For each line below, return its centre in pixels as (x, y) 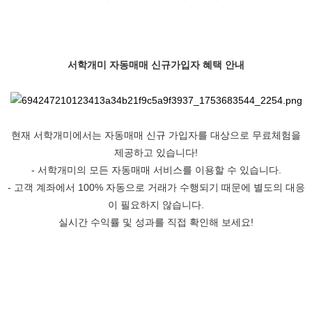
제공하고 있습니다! (156, 152)
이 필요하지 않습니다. (156, 204)
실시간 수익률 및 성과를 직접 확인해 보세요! (156, 222)
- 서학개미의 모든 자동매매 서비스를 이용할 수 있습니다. (156, 170)
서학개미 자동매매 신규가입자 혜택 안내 (156, 64)
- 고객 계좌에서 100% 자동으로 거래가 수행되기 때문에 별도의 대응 (156, 187)
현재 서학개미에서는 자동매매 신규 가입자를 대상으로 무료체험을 (156, 135)
